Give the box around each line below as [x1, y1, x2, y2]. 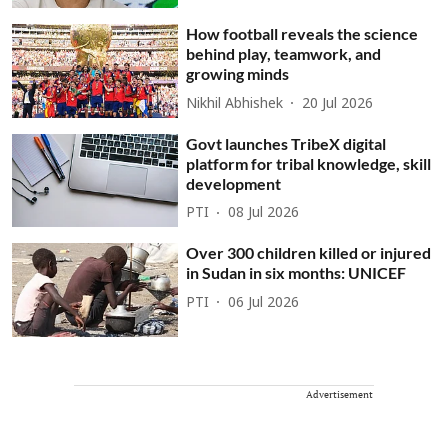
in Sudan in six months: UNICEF [186, 263, 407, 283]
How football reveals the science [186, 24, 419, 44]
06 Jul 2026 [228, 294, 300, 312]
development [186, 173, 282, 193]
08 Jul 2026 [228, 205, 300, 223]
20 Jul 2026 [302, 95, 374, 113]
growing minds [186, 64, 290, 84]
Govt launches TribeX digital [186, 133, 387, 153]
